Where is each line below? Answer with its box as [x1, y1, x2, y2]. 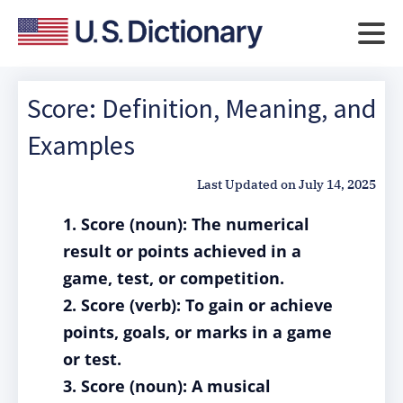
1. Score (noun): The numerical [63, 213, 309, 235]
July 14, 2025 [299, 176, 376, 193]
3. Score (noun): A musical [63, 375, 271, 397]
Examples [27, 128, 135, 162]
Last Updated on [197, 176, 296, 193]
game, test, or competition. [63, 267, 284, 289]
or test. [63, 348, 121, 370]
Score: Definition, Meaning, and [27, 91, 376, 125]
